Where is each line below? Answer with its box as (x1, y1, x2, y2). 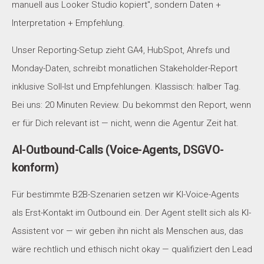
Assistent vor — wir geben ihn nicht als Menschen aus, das (12, 225, 243, 236)
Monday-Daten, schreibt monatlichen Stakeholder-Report (12, 62, 237, 74)
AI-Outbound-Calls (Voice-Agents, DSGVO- (12, 143, 224, 157)
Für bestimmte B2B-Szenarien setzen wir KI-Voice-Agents (12, 189, 239, 200)
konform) (12, 160, 58, 174)
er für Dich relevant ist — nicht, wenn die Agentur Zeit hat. (12, 117, 239, 128)
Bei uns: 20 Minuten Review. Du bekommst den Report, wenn (12, 99, 251, 110)
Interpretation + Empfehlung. (12, 17, 125, 28)
